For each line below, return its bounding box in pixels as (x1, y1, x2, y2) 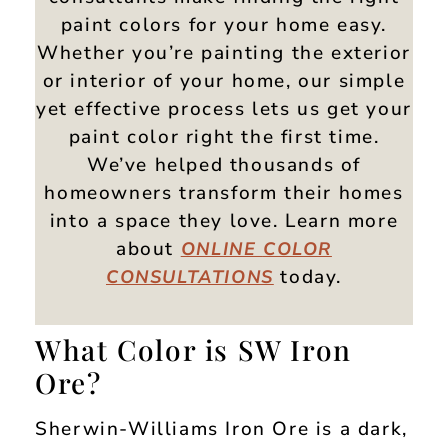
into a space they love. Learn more (49, 207, 399, 234)
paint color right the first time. (68, 123, 380, 150)
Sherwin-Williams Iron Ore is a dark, (35, 416, 408, 443)
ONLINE (180, 236, 263, 261)
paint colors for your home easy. (60, 11, 388, 38)
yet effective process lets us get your (36, 95, 412, 122)
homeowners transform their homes (44, 179, 404, 206)
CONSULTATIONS (105, 264, 274, 289)
